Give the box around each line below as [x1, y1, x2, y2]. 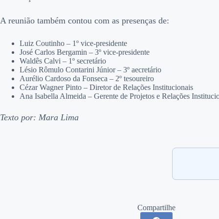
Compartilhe [137, 203, 175, 212]
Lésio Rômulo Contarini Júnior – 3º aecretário [20, 66, 161, 74]
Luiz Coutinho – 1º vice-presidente [20, 39, 127, 48]
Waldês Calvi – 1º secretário [20, 57, 106, 66]
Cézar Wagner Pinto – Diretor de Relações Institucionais [20, 83, 193, 92]
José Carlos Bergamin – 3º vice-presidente [20, 48, 150, 57]
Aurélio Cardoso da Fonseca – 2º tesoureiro [20, 74, 154, 83]
